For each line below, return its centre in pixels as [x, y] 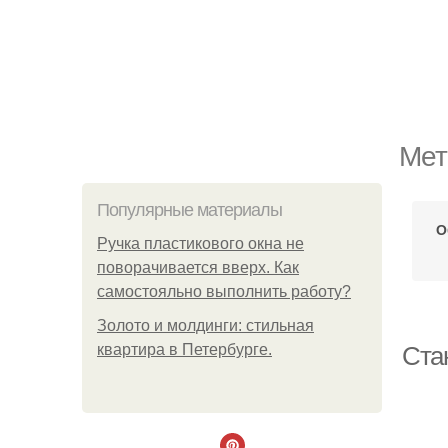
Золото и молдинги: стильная [205, 325]
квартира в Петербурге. [184, 349]
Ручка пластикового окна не [200, 243]
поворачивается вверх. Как [198, 267]
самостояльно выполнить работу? [224, 291]
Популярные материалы [189, 210]
